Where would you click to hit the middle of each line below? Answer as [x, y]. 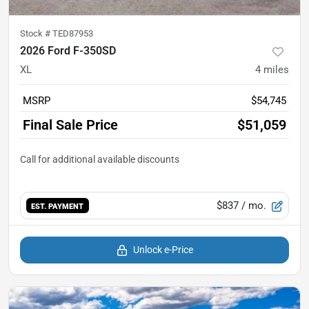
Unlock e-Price [163, 250]
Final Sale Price [70, 125]
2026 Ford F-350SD [68, 51]
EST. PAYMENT [58, 206]
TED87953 [73, 34]
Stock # [36, 34]
